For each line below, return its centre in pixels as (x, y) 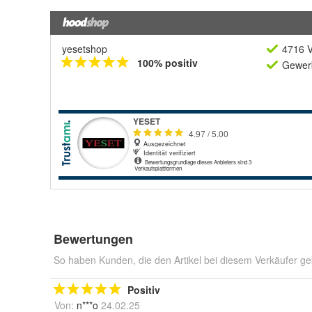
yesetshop (85, 49)
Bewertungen (93, 239)
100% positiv (167, 63)
